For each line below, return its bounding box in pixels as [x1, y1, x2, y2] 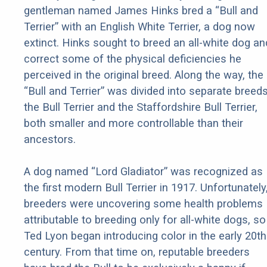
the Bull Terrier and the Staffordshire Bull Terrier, [24, 101, 257, 114]
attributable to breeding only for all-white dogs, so [24, 213, 266, 226]
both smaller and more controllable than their [24, 117, 243, 130]
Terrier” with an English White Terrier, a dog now [24, 20, 255, 33]
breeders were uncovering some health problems [24, 197, 263, 210]
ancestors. [24, 133, 76, 146]
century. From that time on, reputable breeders [24, 246, 250, 259]
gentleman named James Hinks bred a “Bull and [24, 4, 258, 17]
